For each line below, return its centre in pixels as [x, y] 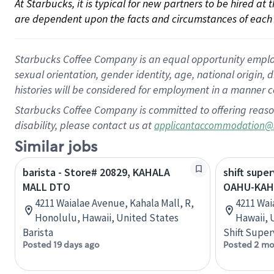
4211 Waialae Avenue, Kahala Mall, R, [114, 203]
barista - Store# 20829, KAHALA [96, 172]
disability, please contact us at [84, 125]
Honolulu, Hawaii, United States [107, 218]
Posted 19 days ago [61, 245]
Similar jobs [56, 147]
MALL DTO [46, 187]
